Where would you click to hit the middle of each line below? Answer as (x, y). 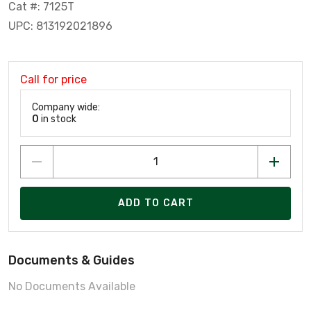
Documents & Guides (72, 260)
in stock (58, 119)
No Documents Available (72, 286)
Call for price (53, 79)
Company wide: (66, 107)
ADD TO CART (156, 203)
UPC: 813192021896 (60, 26)
